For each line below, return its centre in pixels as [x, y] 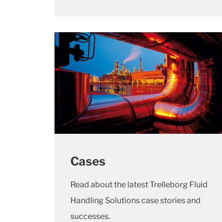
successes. [90, 216]
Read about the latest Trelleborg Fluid [139, 184]
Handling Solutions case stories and [136, 200]
